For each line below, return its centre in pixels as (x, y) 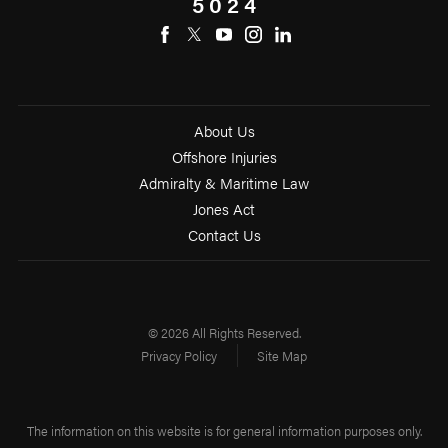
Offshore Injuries (224, 157)
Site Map (281, 356)
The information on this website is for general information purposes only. (224, 431)
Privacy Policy (179, 356)
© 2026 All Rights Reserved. (224, 333)
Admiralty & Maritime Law (224, 183)
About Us (224, 131)
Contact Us (224, 235)
